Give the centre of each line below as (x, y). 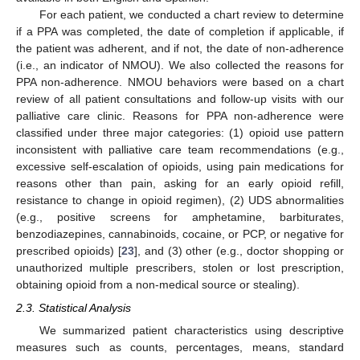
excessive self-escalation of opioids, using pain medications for (180, 167)
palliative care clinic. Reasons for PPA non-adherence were (180, 116)
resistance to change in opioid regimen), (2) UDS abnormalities (180, 200)
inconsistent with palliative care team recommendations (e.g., (180, 150)
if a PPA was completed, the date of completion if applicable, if (180, 32)
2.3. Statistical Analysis (74, 307)
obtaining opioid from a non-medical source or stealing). (158, 285)
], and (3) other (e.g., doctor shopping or (239, 251)
